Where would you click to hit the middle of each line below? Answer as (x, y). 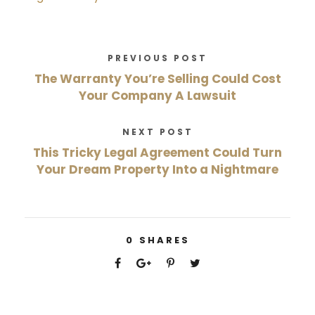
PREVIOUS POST (157, 58)
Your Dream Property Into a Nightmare (157, 169)
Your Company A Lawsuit (157, 96)
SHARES (164, 240)
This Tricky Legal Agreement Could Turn (157, 153)
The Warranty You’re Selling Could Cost (157, 79)
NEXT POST (157, 132)
